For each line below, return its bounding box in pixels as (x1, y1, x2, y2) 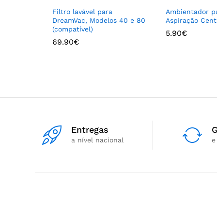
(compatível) (52, 25, 93, 33)
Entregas (71, 124, 108, 135)
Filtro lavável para (52, 8, 112, 15)
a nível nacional (71, 136, 124, 144)
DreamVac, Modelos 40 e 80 (52, 16, 145, 24)
